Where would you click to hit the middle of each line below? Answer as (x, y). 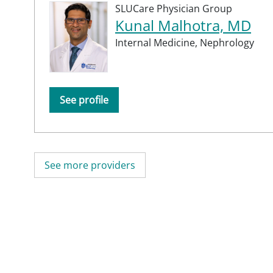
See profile (84, 100)
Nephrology (227, 42)
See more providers (90, 165)
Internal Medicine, (158, 42)
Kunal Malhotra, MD (183, 25)
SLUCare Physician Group (174, 8)
